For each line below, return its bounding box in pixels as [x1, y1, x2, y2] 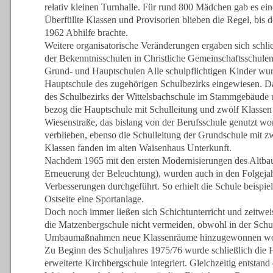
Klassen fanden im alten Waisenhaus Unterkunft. [44, 142, 232, 153]
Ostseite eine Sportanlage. [44, 193, 144, 204]
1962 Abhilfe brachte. [44, 27, 128, 38]
